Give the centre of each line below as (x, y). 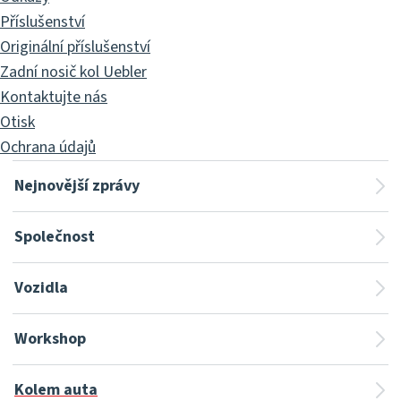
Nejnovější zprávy (77, 186)
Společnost (55, 237)
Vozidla (41, 288)
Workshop (50, 339)
